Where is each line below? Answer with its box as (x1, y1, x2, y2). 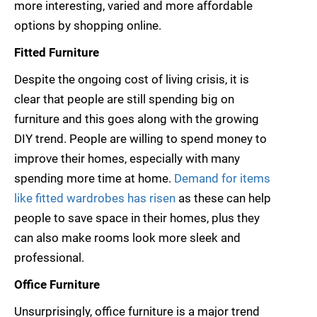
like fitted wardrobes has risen (14, 191, 175, 206)
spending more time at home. (14, 171, 174, 186)
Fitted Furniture (14, 45, 99, 60)
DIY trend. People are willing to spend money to (14, 132, 267, 146)
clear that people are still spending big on (14, 92, 234, 107)
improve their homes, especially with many (14, 151, 240, 166)
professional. (14, 250, 84, 265)
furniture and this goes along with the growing (14, 112, 259, 127)
